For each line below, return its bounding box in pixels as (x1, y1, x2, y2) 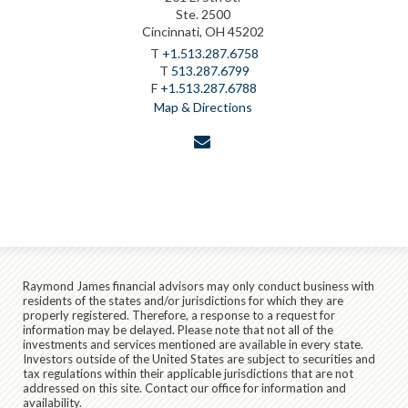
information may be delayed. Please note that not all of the (23, 321, 333, 337)
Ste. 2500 (175, 5, 230, 22)
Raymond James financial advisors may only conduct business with (23, 278, 374, 293)
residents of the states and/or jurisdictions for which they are (23, 292, 343, 308)
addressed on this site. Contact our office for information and (23, 380, 346, 395)
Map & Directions (153, 98, 252, 115)
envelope (213, 130, 270, 148)
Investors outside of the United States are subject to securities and (23, 351, 375, 366)
